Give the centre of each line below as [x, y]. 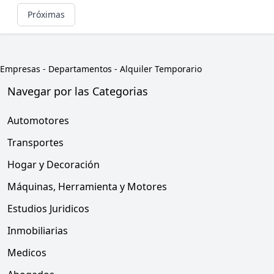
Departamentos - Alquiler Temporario [125, 69]
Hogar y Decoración [54, 165]
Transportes [35, 143]
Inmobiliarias [38, 231]
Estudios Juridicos [48, 209]
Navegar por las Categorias [78, 91]
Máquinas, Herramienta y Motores [87, 187]
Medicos [27, 253]
